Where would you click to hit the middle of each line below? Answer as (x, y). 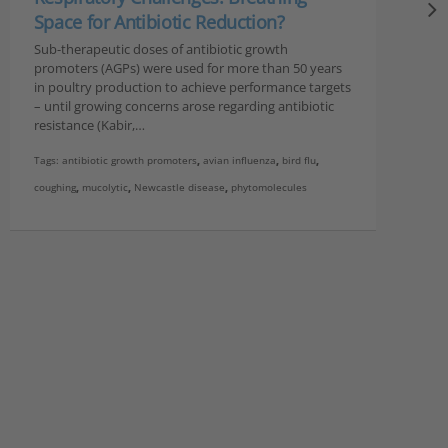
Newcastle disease (179, 187)
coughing (54, 187)
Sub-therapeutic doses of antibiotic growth (160, 49)
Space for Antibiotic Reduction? (159, 22)
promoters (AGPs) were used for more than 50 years (187, 68)
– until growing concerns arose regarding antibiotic (183, 106)
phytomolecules (268, 187)
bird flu (298, 160)
